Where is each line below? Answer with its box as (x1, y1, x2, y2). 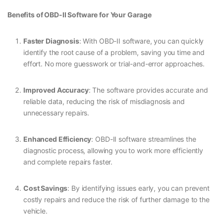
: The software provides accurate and (88, 86, 208, 95)
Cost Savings (23, 184, 68, 193)
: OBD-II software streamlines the (91, 135, 196, 144)
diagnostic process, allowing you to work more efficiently (23, 146, 204, 155)
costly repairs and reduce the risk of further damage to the (23, 195, 210, 204)
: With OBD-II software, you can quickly (79, 37, 204, 46)
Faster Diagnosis (23, 37, 79, 46)
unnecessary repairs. (23, 109, 90, 117)
